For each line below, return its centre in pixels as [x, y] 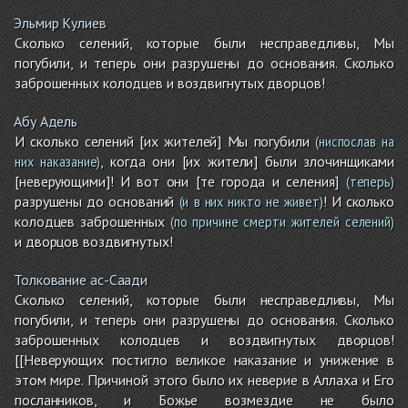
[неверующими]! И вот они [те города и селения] [177, 181]
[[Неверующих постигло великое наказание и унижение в [204, 359]
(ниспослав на [352, 141]
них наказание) [58, 161]
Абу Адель [46, 121]
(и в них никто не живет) [249, 201]
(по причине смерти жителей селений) [279, 221]
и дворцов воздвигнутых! [94, 241]
